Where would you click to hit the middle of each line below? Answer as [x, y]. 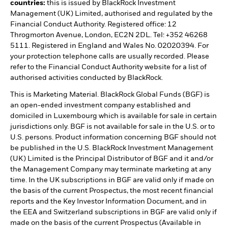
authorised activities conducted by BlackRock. [87, 78]
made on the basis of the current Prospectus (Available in [106, 223]
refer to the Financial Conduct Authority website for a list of [108, 67]
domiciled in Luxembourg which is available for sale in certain [113, 116]
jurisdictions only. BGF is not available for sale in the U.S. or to [112, 127]
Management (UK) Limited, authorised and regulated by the [111, 14]
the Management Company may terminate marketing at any [111, 170]
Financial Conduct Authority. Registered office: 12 [93, 25]
